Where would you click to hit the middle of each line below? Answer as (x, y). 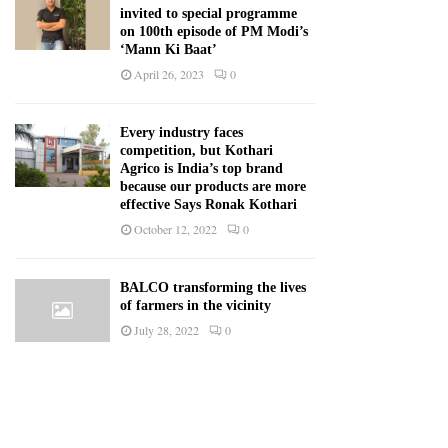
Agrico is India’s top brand (201, 168)
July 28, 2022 (166, 330)
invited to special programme (208, 13)
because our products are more (213, 186)
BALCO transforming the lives (213, 287)
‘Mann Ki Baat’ (168, 49)
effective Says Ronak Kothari (208, 204)
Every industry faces (181, 132)
